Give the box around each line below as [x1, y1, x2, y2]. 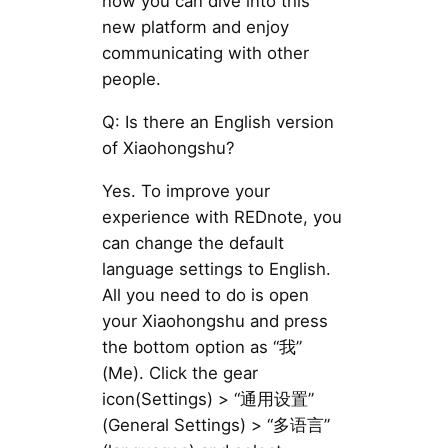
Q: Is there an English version [101, 111, 334, 132]
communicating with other [101, 43, 309, 64]
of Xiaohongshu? [101, 137, 235, 158]
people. [101, 69, 161, 90]
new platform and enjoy [101, 17, 289, 38]
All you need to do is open [101, 284, 309, 305]
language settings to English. [101, 258, 331, 279]
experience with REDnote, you [101, 206, 342, 227]
